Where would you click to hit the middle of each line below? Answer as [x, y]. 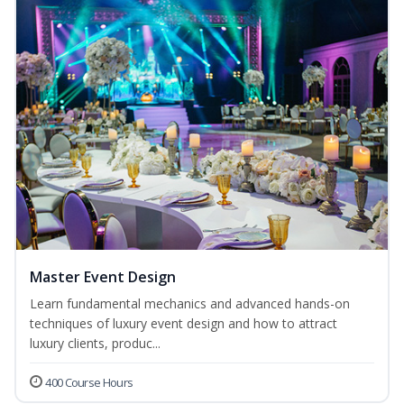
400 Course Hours [89, 383]
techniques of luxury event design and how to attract [184, 324]
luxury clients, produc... [95, 344]
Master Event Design [103, 277]
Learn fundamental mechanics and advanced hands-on [190, 304]
